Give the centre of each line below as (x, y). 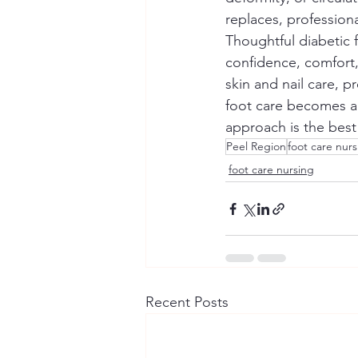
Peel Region (256, 146)
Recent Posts (187, 302)
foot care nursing (271, 169)
